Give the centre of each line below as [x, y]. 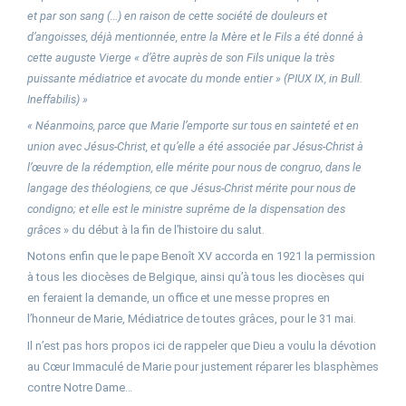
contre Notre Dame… [80, 387]
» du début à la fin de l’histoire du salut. [163, 229]
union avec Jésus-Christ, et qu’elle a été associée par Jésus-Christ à [195, 146]
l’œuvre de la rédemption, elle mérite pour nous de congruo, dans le [194, 167]
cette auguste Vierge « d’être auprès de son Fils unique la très [181, 57]
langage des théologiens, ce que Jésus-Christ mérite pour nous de [192, 188]
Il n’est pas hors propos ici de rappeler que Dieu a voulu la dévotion [202, 345]
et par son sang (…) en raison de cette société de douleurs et [177, 15]
